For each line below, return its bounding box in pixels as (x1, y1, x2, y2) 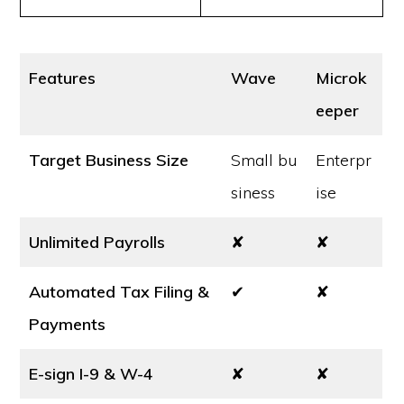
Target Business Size (29, 150, 189, 170)
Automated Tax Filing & (29, 281, 210, 302)
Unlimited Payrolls (29, 232, 166, 252)
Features (29, 68, 96, 88)
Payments (29, 314, 106, 335)
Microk (316, 68, 368, 88)
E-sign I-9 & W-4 (29, 363, 154, 384)
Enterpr (316, 150, 372, 170)
